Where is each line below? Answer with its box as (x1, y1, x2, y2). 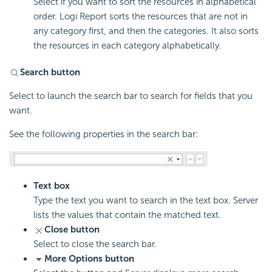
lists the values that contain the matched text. (33, 209, 221, 220)
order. (33, 11, 59, 22)
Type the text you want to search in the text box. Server (33, 194, 258, 206)
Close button (44, 223, 100, 235)
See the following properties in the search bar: (9, 129, 198, 140)
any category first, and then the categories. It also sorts (33, 25, 259, 37)
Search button (20, 67, 80, 78)
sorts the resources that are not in (107, 11, 248, 22)
